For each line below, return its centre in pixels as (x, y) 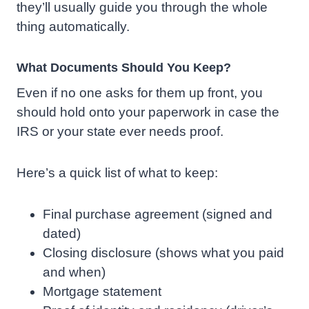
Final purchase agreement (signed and (158, 215)
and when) (74, 272)
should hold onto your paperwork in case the (148, 112)
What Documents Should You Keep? (124, 68)
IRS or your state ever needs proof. (120, 132)
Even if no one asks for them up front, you (140, 93)
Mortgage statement (102, 292)
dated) (62, 234)
